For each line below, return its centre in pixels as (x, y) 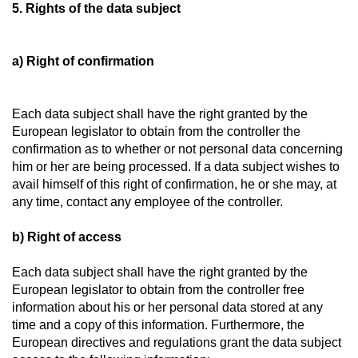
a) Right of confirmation (83, 61)
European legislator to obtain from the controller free (158, 290)
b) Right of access (67, 237)
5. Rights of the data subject (96, 8)
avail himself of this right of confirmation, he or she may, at (174, 184)
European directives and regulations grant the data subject (177, 342)
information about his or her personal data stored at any (167, 307)
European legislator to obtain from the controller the (156, 131)
